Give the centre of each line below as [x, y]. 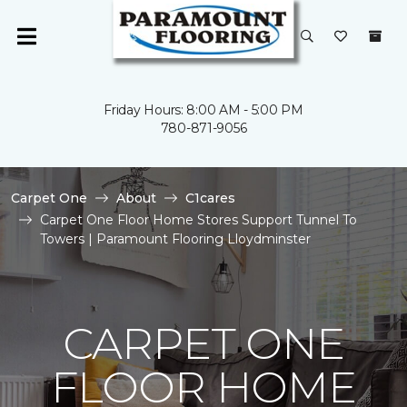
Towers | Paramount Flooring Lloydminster [175, 239]
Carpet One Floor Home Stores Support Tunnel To [199, 220]
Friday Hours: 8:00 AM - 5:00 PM [203, 110]
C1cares [210, 198]
